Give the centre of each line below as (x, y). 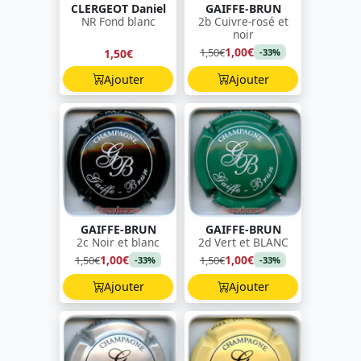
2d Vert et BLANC (243, 243)
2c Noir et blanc (118, 243)
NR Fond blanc (118, 22)
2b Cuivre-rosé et (243, 22)
